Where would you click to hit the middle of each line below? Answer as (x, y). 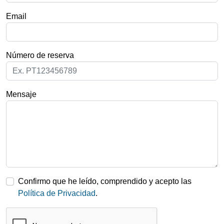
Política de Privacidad (57, 193)
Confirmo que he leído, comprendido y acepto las (105, 181)
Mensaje (21, 94)
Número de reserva (40, 55)
